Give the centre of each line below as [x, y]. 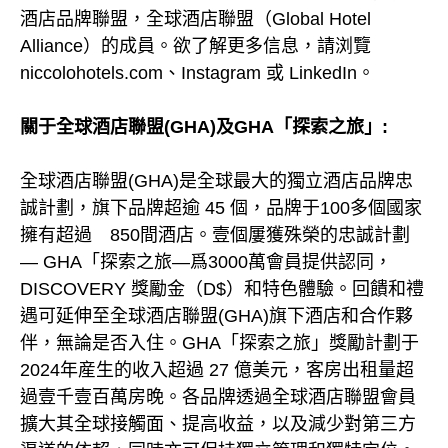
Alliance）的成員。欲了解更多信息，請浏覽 [195, 46]
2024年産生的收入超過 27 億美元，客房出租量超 [217, 370]
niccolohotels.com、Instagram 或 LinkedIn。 [197, 73]
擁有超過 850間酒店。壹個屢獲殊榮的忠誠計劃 [215, 235]
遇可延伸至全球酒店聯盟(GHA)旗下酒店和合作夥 [216, 316]
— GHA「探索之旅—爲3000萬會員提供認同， [206, 262]
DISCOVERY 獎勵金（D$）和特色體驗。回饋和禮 [222, 289]
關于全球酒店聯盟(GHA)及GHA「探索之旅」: [204, 127]
